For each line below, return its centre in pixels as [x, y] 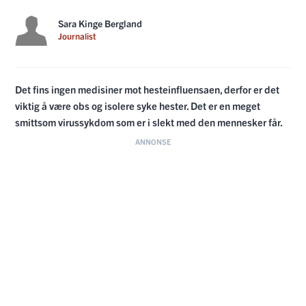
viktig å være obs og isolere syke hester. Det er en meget [138, 105]
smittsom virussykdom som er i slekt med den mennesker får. [149, 122]
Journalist [77, 36]
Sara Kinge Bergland [100, 23]
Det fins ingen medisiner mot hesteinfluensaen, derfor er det [147, 89]
